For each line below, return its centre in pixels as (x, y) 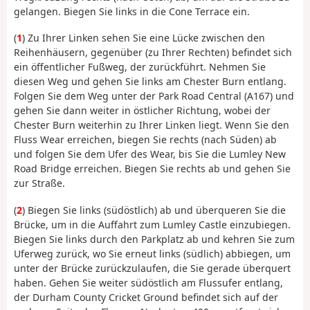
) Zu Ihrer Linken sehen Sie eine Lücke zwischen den (144, 38)
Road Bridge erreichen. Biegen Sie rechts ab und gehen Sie (152, 169)
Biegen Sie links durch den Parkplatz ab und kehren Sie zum (154, 239)
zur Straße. (39, 183)
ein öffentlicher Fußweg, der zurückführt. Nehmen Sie (140, 67)
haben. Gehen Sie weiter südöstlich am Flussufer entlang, (148, 282)
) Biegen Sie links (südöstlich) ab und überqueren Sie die (154, 210)
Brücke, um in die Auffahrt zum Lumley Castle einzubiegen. (152, 224)
